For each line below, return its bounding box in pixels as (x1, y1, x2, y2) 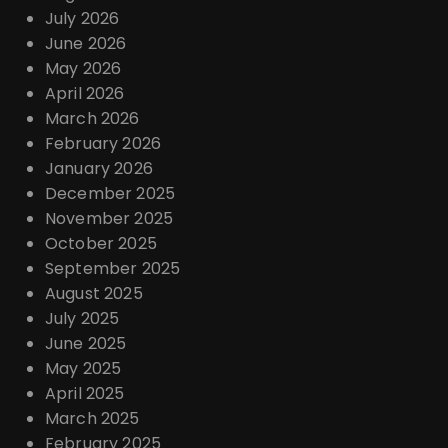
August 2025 (45, 281, 143, 305)
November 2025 (45, 206, 173, 230)
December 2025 (45, 181, 175, 205)
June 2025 (45, 331, 127, 355)
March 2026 (45, 106, 140, 130)
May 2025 (45, 356, 122, 380)
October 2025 (45, 231, 157, 255)
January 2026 (45, 156, 153, 180)
